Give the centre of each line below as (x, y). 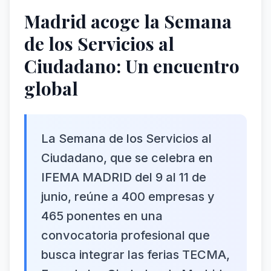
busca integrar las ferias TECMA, (135, 255)
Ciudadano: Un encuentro (132, 66)
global (51, 88)
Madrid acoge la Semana (128, 21)
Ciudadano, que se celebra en (127, 158)
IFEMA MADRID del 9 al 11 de (124, 177)
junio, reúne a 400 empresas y (128, 197)
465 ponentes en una (102, 216)
